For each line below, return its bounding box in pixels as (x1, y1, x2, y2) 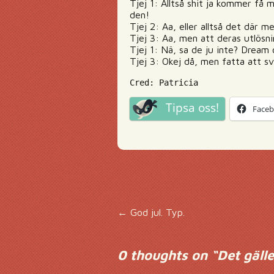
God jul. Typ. (127, 207, 185, 218)
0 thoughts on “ (117, 247, 217, 263)
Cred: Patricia (130, 78, 198, 87)
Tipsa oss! (166, 100, 219, 116)
